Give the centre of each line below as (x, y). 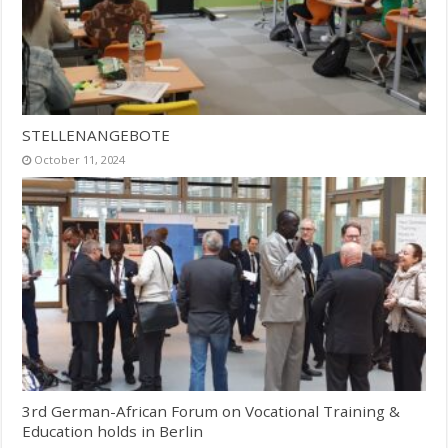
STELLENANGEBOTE (96, 134)
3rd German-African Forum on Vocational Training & (211, 411)
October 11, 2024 (80, 159)
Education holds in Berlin (113, 431)
